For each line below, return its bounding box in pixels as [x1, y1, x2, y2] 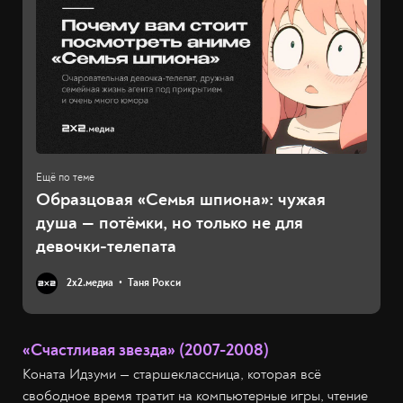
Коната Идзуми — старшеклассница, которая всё [22, 365, 321, 384]
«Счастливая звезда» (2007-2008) [22, 339, 269, 362]
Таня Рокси [128, 276, 181, 291]
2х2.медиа [67, 276, 113, 291]
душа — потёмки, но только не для [36, 211, 303, 235]
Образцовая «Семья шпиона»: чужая [36, 188, 326, 211]
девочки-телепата [36, 235, 176, 258]
